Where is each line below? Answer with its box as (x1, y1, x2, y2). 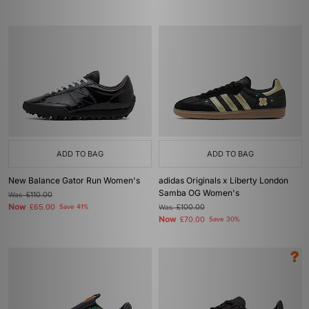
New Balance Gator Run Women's (8, 175, 140, 186)
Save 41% (59, 203, 88, 211)
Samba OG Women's (159, 188, 239, 198)
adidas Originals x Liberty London (159, 175, 288, 186)
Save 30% (209, 215, 239, 223)
